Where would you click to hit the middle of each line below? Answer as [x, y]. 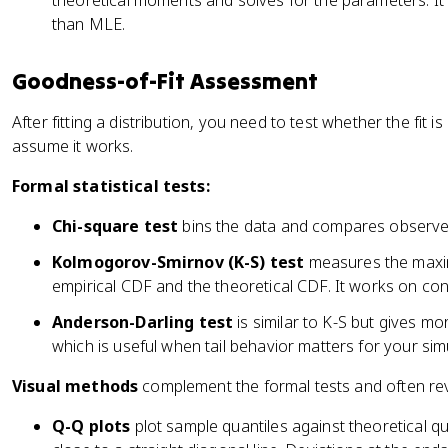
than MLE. [89, 24]
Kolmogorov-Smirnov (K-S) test [178, 262]
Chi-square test [115, 226]
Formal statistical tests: [111, 186]
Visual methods [75, 386]
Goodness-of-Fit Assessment [165, 81]
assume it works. [73, 146]
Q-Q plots [91, 426]
